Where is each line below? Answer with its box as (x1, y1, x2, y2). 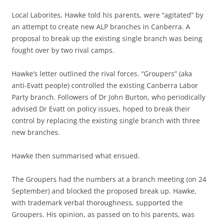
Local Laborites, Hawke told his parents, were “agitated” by (12, 10, 203, 20)
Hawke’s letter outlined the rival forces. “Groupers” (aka (12, 69, 192, 78)
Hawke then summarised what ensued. (12, 151, 140, 160)
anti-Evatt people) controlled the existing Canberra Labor (12, 81, 198, 90)
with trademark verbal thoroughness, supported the (12, 198, 183, 207)
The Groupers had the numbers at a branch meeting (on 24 (12, 175, 206, 184)
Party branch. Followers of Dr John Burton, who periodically (12, 92, 205, 102)
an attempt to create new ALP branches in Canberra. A (12, 22, 190, 31)
